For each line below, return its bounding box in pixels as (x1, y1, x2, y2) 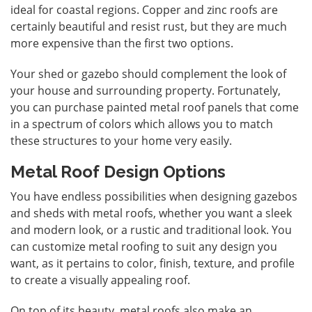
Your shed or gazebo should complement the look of (10, 65, 286, 81)
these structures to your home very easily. (10, 132, 232, 148)
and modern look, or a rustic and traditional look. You (10, 221, 292, 237)
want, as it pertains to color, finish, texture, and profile (10, 255, 295, 271)
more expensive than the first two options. (10, 35, 233, 51)
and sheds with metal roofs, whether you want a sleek (10, 205, 292, 221)
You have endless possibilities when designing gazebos (10, 188, 297, 204)
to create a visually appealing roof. (10, 272, 190, 288)
